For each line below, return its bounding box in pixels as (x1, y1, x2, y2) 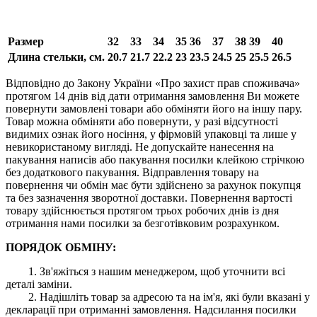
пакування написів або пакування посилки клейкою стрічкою (6, 153, 304, 166)
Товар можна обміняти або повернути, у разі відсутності (6, 115, 278, 127)
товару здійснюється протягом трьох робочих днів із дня (6, 204, 279, 217)
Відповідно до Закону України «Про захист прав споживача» (6, 76, 300, 89)
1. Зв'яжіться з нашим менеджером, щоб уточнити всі (28, 265, 285, 277)
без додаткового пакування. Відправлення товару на (6, 166, 259, 178)
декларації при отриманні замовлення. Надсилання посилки (6, 303, 296, 316)
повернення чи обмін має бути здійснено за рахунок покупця (6, 178, 301, 191)
